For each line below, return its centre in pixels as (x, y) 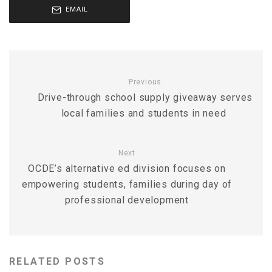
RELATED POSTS (57, 261)
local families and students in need (145, 113)
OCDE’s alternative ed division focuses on (127, 168)
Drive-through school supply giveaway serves (145, 97)
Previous (145, 82)
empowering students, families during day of (127, 184)
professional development (127, 200)
